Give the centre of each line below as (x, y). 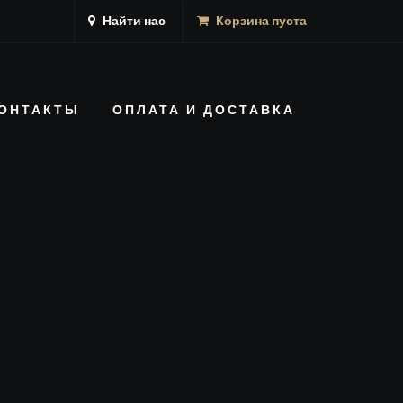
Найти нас (133, 22)
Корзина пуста (261, 22)
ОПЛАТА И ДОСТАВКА (204, 111)
